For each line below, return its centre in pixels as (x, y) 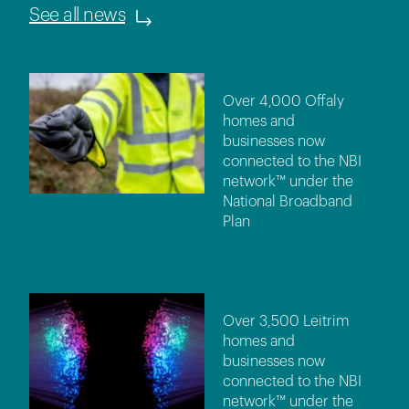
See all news (77, 15)
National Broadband (288, 201)
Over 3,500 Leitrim (286, 321)
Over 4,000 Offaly (283, 101)
